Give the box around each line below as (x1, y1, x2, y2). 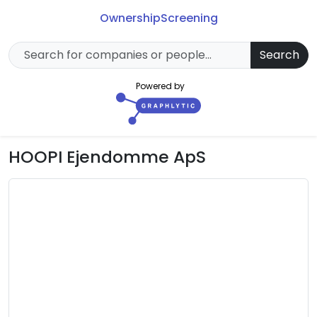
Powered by (135, 80, 185, 93)
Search (260, 47, 299, 64)
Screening (160, 10, 218, 27)
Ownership (99, 10, 161, 27)
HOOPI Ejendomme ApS (8, 145, 206, 168)
